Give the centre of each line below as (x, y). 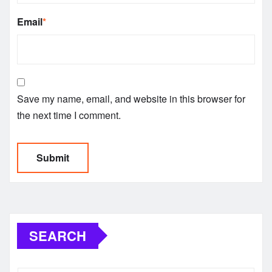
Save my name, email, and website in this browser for (131, 98)
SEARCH (58, 235)
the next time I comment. (69, 115)
